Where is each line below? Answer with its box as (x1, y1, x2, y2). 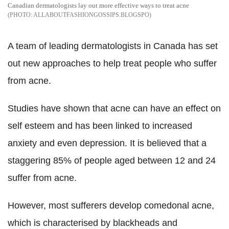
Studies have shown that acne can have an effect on (8, 103, 221, 114)
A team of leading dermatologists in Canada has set (8, 41, 218, 52)
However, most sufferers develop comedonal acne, (8, 200, 214, 211)
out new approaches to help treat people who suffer (8, 58, 217, 69)
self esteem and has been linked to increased (8, 121, 192, 131)
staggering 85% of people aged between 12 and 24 (8, 155, 216, 166)
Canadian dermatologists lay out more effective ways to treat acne (8, 2, 189, 10)
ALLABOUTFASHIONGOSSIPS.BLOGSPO (33, 11, 149, 19)
